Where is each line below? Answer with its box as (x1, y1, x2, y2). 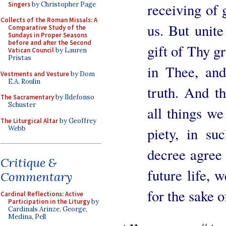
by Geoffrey (58, 116, 96, 125)
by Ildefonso (54, 93, 94, 101)
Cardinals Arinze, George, (8, 205, 87, 213)
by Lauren (54, 46, 87, 54)
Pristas (8, 53, 31, 62)
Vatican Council (8, 46, 54, 54)
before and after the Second (8, 38, 91, 47)
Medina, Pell (8, 212, 46, 221)
